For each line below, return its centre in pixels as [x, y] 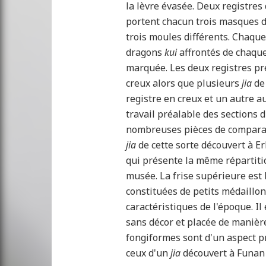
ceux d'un [148, 253]
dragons [145, 53]
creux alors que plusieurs [184, 83]
